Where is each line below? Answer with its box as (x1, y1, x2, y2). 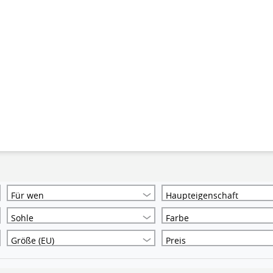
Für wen (11, 190, 44, 201)
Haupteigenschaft (166, 190, 239, 201)
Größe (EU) (11, 235, 55, 246)
